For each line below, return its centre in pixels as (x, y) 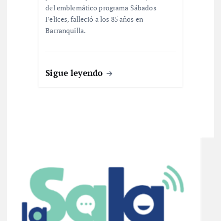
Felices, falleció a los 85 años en (94, 19)
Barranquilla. (66, 30)
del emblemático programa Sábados (101, 7)
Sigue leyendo (75, 73)
